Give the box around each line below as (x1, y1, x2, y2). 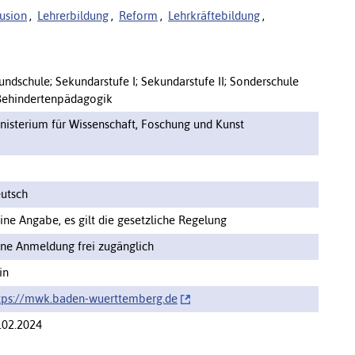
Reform (119, 8, 158, 22)
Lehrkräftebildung (168, 8, 260, 22)
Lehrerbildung (37, 8, 109, 22)
